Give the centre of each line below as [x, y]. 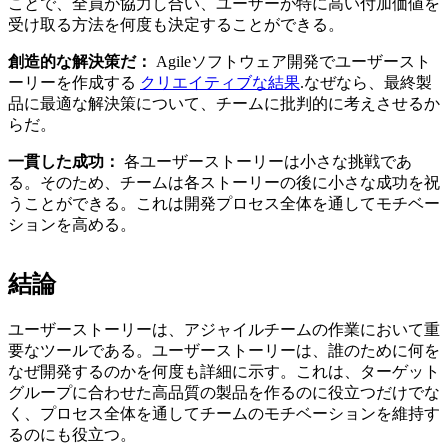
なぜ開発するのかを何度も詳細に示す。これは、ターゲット [224, 372]
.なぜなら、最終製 [366, 83]
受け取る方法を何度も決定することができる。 [178, 25]
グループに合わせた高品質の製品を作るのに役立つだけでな [224, 393]
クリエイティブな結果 [220, 83]
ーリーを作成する [74, 83]
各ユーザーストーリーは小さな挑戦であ [268, 162]
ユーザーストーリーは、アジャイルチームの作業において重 [224, 330]
